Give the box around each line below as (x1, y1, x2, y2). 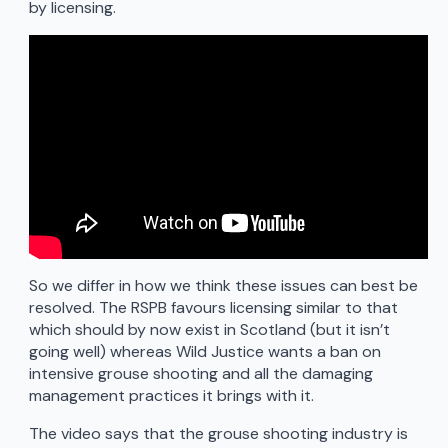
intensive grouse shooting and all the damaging (28, 363, 373, 385)
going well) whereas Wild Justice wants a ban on (28, 341, 381, 363)
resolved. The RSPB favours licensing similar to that (28, 297, 398, 319)
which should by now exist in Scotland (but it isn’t (28, 319, 390, 341)
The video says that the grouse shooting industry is (28, 423, 408, 445)
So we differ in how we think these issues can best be (28, 275, 418, 297)
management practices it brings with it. (28, 385, 314, 407)
